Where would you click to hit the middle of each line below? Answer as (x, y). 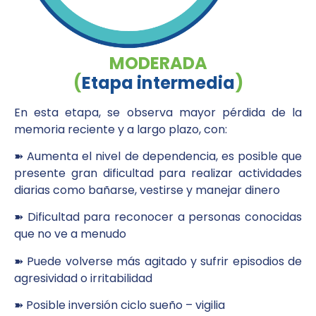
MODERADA (158, 63)
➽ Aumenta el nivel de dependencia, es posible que (158, 156)
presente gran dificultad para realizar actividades (158, 173)
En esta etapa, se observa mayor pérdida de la (158, 112)
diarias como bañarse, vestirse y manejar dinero (147, 190)
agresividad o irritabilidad (83, 278)
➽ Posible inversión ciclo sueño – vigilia (120, 305)
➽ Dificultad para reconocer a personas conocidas (158, 217)
